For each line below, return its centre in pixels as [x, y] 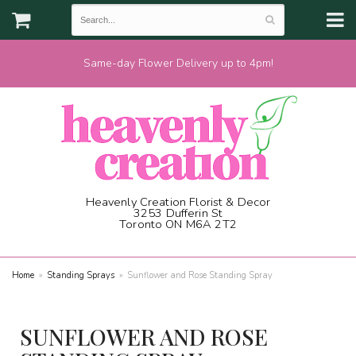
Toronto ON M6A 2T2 [178, 224]
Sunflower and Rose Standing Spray [200, 275]
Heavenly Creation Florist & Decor [178, 202]
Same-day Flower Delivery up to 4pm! [178, 63]
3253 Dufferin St [178, 213]
